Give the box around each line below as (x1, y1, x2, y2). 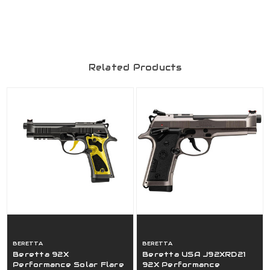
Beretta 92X (13, 250, 69, 259)
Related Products (88, 62, 182, 74)
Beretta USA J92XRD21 (142, 250, 246, 259)
